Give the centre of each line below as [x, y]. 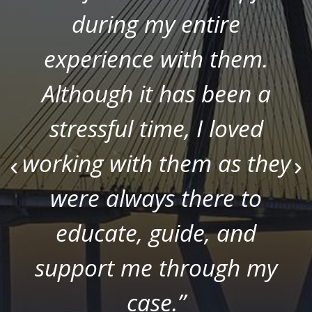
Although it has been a [156, 93]
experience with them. [156, 58]
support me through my [156, 267]
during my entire [156, 23]
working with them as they [156, 163]
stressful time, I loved [156, 128]
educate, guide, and [156, 232]
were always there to [156, 197]
